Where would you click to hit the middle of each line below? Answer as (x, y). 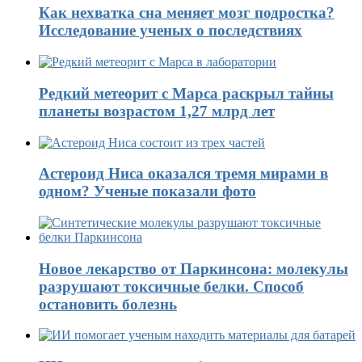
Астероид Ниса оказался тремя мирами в (183, 174)
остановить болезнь (108, 304)
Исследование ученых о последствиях (170, 31)
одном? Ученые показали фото (147, 192)
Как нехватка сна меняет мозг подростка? (187, 13)
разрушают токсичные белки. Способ (171, 286)
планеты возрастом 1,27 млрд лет (157, 111)
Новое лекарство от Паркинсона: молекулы (194, 268)
